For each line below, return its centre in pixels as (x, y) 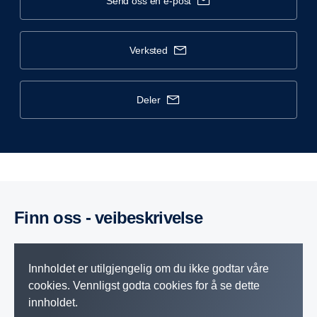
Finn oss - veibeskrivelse (114, 218)
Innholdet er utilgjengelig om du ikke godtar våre (149, 269)
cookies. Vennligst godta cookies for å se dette (144, 286)
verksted (151, 50)
